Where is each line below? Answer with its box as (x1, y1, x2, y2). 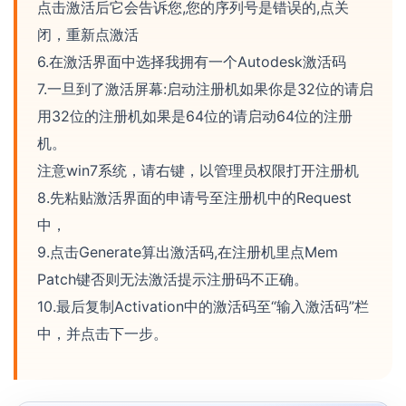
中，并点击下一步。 (37, 324, 168, 343)
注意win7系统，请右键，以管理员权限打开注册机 (37, 161, 359, 180)
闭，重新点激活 (37, 25, 139, 44)
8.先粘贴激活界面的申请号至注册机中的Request (37, 188, 352, 208)
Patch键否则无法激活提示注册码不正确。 (37, 270, 308, 289)
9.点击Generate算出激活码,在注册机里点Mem (37, 243, 338, 262)
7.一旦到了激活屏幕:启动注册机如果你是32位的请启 (37, 80, 373, 99)
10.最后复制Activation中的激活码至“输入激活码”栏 (37, 297, 369, 316)
